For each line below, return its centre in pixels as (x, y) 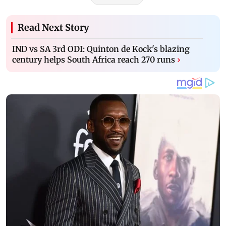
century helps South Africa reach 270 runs (94, 60)
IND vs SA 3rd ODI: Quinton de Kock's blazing (101, 49)
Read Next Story (53, 28)
